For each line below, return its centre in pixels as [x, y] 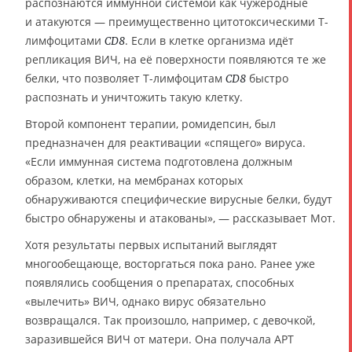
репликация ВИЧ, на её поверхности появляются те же [176, 60]
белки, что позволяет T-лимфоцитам [125, 79]
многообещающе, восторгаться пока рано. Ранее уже [170, 264]
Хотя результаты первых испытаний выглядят [151, 245]
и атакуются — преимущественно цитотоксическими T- [177, 22]
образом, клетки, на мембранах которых [134, 181]
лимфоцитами [65, 41]
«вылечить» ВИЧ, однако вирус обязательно [145, 302]
